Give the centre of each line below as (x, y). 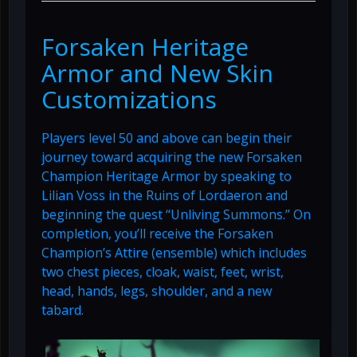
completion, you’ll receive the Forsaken (157, 234)
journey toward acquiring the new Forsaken (172, 157)
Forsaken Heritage (145, 47)
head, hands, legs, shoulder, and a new (157, 291)
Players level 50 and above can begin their (167, 138)
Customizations (129, 100)
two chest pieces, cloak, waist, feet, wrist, (163, 272)
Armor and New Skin (157, 73)
